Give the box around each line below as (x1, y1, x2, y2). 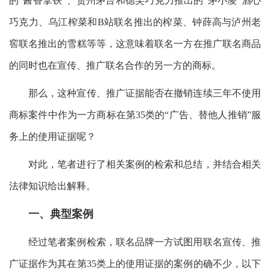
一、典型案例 (28, 207, 93, 220)
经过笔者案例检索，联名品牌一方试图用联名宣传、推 (28, 236, 261, 247)
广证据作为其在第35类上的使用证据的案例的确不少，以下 (9, 258, 261, 269)
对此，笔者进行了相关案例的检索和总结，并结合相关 (28, 159, 261, 169)
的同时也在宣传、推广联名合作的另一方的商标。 (9, 60, 221, 71)
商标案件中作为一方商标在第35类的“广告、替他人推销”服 (9, 109, 261, 120)
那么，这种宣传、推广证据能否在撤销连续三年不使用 (28, 87, 261, 98)
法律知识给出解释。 (9, 180, 96, 191)
